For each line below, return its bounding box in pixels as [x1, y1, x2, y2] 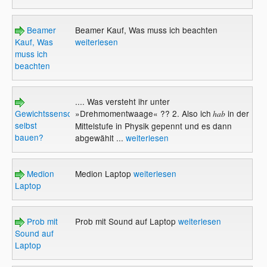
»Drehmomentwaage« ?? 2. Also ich [74, 107, 211, 119]
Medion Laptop [74, 167, 133, 179]
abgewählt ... [74, 131, 126, 144]
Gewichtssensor [15, 107, 76, 119]
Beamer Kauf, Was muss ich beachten [74, 23, 218, 36]
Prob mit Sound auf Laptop [74, 215, 178, 227]
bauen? [15, 131, 44, 143]
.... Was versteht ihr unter [74, 95, 170, 107]
